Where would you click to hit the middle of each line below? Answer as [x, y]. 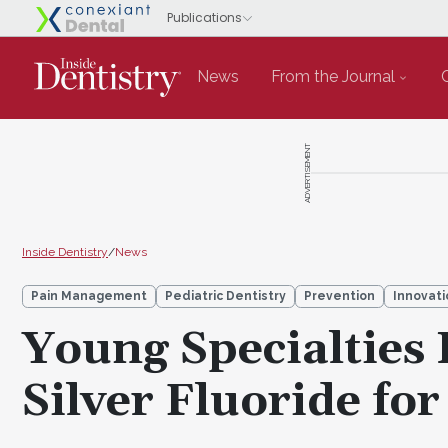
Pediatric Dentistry [225, 295]
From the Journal [333, 76]
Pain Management [89, 295]
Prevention [339, 295]
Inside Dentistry [65, 251]
